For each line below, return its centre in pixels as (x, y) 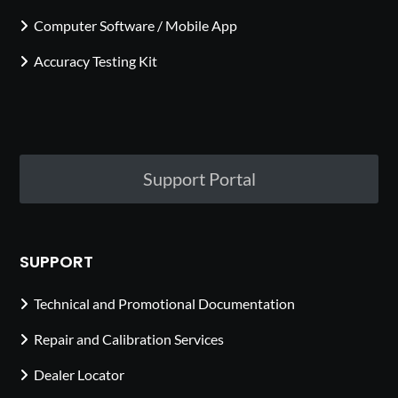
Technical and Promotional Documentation (165, 303)
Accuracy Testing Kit (96, 61)
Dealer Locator (80, 374)
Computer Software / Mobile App (136, 26)
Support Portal (199, 179)
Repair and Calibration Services (129, 338)
